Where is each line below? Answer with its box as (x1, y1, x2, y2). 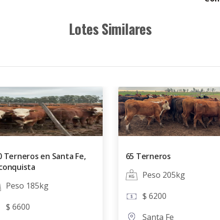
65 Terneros (125, 151, 171, 162)
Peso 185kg (5, 180, 49, 191)
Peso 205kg (142, 169, 185, 180)
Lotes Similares (68, 19, 152, 39)
